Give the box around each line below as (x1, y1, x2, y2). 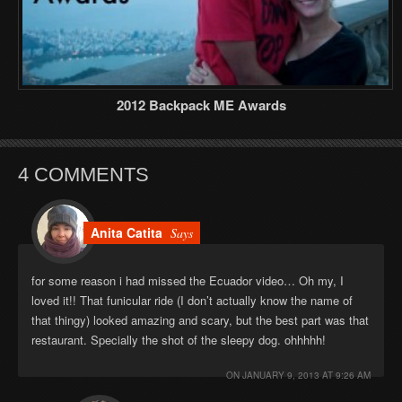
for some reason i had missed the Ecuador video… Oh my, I (31, 271, 344, 289)
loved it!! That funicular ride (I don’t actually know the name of (31, 291, 353, 309)
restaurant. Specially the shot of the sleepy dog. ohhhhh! (31, 330, 326, 348)
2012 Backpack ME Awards (116, 94, 286, 115)
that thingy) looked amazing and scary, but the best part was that (31, 310, 369, 328)
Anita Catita (91, 223, 162, 241)
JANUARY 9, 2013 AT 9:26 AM (242, 368, 371, 381)
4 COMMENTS (18, 162, 149, 186)
